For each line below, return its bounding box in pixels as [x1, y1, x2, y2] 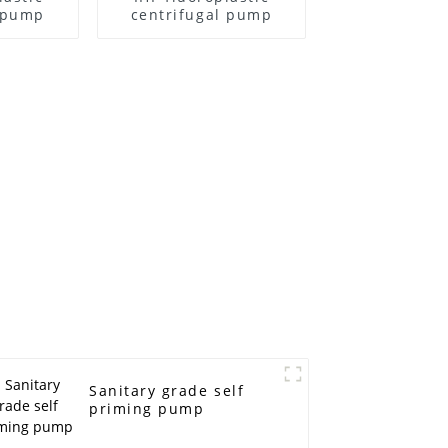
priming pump [89, 399, 205, 419]
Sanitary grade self [89, 381, 245, 401]
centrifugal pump [130, 4, 273, 24]
